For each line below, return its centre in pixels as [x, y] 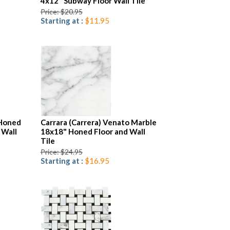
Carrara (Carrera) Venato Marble [98, 122]
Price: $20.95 [61, 12]
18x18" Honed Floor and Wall [93, 131]
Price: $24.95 [61, 152]
